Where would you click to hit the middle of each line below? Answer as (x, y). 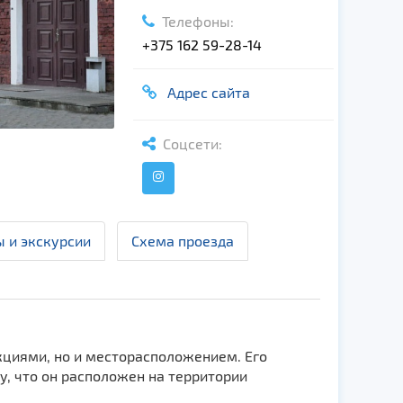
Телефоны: (194, 21)
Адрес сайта (205, 92)
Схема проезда (182, 241)
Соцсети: (188, 143)
